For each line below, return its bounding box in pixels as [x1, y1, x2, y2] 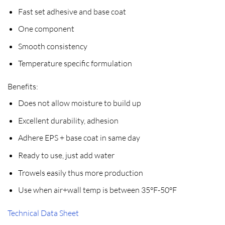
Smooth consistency [18, 41, 87, 51]
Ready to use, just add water [18, 150, 115, 161]
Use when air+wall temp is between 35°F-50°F [18, 185, 177, 195]
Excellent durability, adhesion [18, 115, 119, 126]
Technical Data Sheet [8, 208, 79, 218]
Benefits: [8, 81, 38, 92]
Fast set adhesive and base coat [18, 6, 126, 17]
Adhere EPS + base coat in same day [18, 133, 140, 143]
